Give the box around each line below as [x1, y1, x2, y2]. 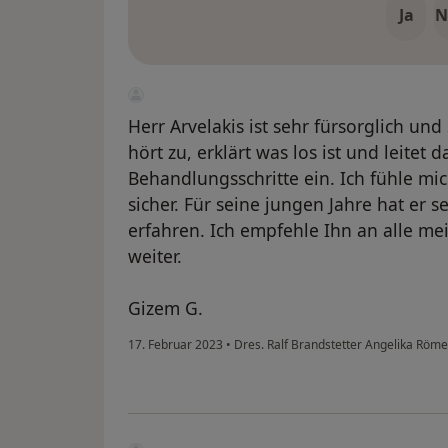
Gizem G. [128, 296, 203, 321]
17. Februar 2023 [128, 336, 223, 354]
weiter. [128, 244, 182, 269]
